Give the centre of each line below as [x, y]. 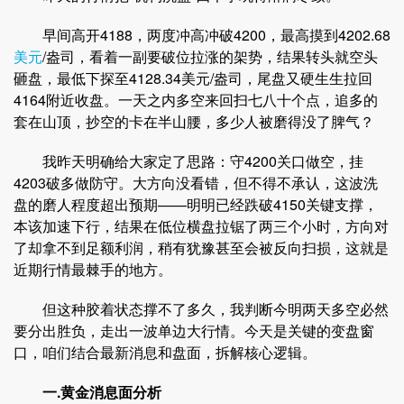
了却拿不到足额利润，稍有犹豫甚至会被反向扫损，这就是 [201, 248]
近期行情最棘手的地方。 [93, 269]
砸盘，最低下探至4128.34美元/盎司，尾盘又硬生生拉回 [193, 78]
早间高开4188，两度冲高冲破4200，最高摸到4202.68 [202, 35]
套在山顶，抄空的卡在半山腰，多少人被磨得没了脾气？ [194, 121]
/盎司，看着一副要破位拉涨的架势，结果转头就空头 [210, 56]
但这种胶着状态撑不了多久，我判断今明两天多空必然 [201, 309]
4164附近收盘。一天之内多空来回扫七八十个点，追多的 [196, 100]
